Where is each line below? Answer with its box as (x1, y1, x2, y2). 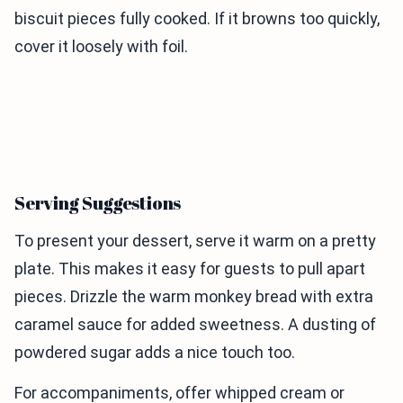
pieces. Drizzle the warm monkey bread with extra (14, 287, 373, 306)
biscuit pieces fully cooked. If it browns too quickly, (14, 9, 380, 28)
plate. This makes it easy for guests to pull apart (14, 259, 365, 278)
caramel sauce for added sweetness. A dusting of (14, 315, 376, 334)
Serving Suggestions (14, 191, 182, 215)
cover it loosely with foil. (14, 37, 188, 56)
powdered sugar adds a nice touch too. (14, 343, 295, 362)
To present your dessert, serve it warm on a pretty (14, 231, 376, 250)
